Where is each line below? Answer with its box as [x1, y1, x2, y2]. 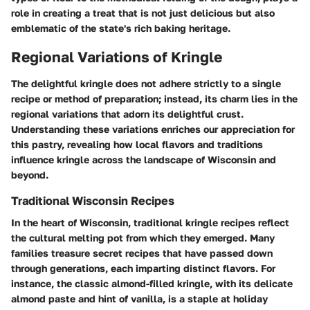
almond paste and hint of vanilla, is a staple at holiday [11, 293, 268, 305]
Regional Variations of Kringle [11, 48, 222, 66]
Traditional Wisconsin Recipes [11, 193, 174, 208]
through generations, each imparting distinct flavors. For [11, 262, 275, 275]
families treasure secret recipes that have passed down [11, 247, 273, 259]
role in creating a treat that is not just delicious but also [11, 7, 275, 19]
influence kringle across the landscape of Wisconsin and [11, 153, 276, 165]
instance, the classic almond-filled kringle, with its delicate [11, 277, 293, 290]
